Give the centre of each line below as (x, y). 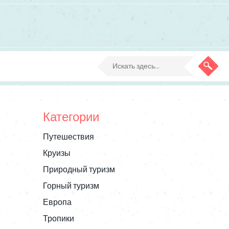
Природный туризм (79, 170)
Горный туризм (71, 186)
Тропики (58, 219)
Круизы (56, 154)
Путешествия (68, 137)
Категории (71, 118)
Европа (57, 203)
